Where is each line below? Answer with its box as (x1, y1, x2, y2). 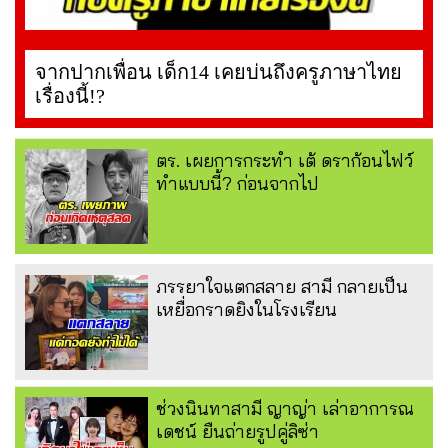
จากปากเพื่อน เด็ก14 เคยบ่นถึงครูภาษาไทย (35, 61, 402, 84)
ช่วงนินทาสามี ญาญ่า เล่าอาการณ (156, 397, 414, 421)
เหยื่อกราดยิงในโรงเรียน (156, 298, 337, 322)
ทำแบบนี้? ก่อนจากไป (156, 172, 319, 196)
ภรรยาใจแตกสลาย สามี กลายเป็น (156, 275, 408, 299)
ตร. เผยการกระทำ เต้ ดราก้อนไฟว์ (156, 149, 413, 173)
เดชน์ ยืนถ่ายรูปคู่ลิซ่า (156, 420, 319, 444)
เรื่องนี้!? (35, 85, 105, 108)
